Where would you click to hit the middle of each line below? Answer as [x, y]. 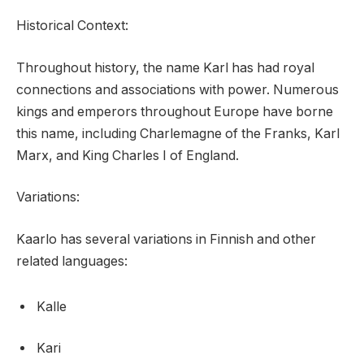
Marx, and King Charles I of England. [128, 155]
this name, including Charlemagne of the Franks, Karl [178, 133]
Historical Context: [72, 26]
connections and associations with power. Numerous [178, 89]
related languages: [72, 261]
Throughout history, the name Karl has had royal [165, 67]
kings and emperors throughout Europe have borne [175, 111]
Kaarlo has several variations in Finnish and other [166, 239]
